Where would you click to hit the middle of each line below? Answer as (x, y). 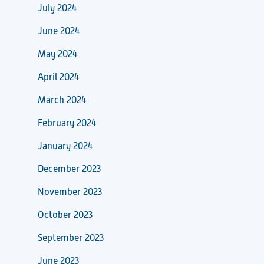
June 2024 (59, 31)
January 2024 (65, 146)
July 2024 (57, 8)
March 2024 (62, 100)
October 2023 (65, 215)
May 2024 (58, 54)
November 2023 (70, 192)
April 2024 (59, 77)
